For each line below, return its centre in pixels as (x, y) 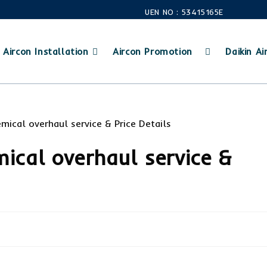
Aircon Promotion (153, 52)
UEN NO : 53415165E (183, 12)
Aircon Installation (46, 52)
